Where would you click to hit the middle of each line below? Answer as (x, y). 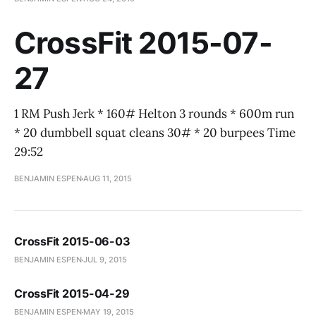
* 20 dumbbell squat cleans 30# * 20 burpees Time (155, 133)
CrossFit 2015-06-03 (72, 241)
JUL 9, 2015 (105, 260)
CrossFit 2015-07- (143, 43)
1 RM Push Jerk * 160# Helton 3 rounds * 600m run (154, 114)
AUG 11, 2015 (108, 178)
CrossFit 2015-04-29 (72, 293)
